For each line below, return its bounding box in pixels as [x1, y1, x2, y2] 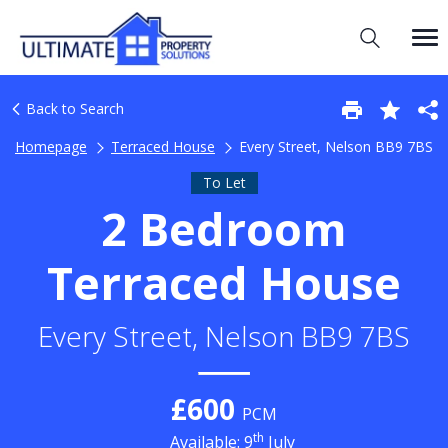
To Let [202, 172, 246, 192]
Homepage [15, 137, 87, 156]
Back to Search [22, 99, 124, 118]
